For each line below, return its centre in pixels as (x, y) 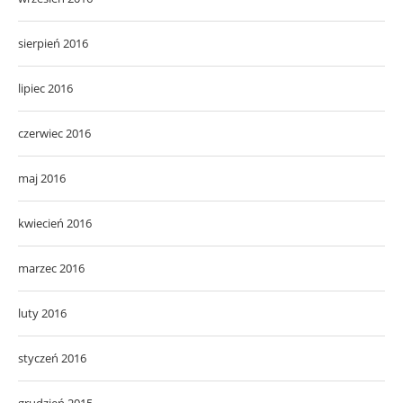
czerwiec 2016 (54, 134)
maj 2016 (42, 179)
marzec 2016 (51, 269)
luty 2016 (42, 313)
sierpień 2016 (53, 44)
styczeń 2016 (52, 358)
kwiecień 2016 (55, 224)
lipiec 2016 (45, 89)
